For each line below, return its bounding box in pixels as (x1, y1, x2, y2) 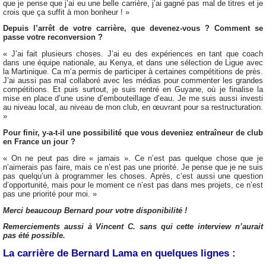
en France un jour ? (3, 137, 75, 146)
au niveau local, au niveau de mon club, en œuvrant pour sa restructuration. (3, 103, 263, 112)
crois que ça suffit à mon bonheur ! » (3, 7, 129, 17)
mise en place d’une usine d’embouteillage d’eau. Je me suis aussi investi (3, 94, 263, 103)
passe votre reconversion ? (3, 33, 103, 42)
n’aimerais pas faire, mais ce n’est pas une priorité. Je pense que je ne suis (3, 162, 263, 172)
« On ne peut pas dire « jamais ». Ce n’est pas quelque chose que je (3, 153, 263, 163)
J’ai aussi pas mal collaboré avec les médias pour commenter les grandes (3, 76, 263, 85)
